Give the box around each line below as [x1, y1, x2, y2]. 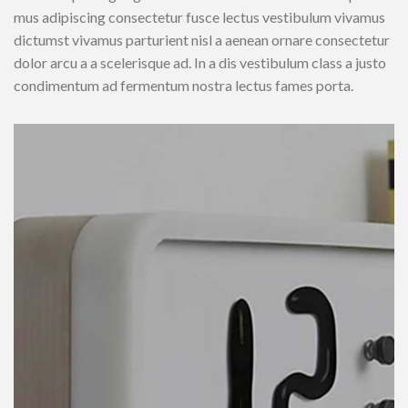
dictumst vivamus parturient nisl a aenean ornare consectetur [14, 30, 390, 48]
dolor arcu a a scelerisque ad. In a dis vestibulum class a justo [14, 53, 386, 71]
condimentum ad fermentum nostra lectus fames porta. [14, 76, 353, 94]
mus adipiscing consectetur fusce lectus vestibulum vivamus [14, 7, 385, 25]
